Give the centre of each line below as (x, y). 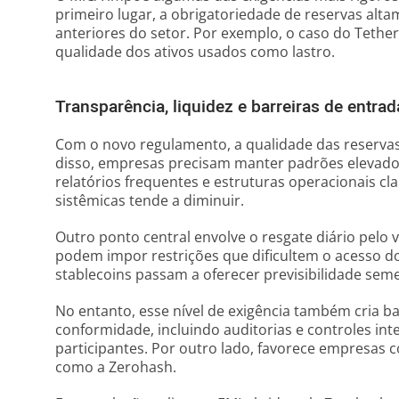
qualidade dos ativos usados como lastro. (195, 52)
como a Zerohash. (116, 367)
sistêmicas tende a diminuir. (150, 200)
